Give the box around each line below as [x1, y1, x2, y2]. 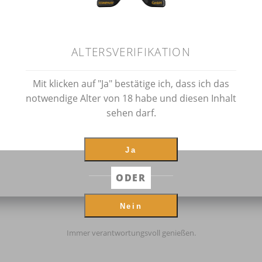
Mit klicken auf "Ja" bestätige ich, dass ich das [33, 77, 229, 90]
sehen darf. [106, 106, 156, 119]
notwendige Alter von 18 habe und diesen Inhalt [26, 91, 236, 105]
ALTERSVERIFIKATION [71, 43, 191, 60]
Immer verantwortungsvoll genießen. [66, 227, 196, 239]
